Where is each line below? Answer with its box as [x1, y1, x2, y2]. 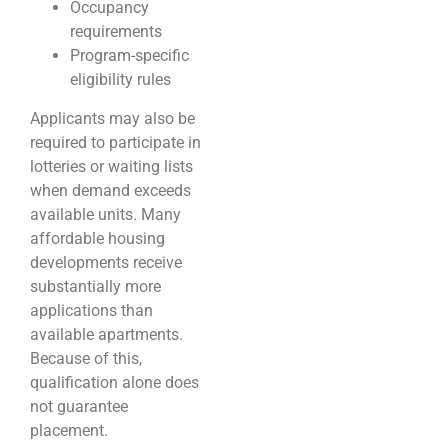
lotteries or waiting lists [30, 157, 193, 177]
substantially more [30, 277, 161, 297]
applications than [30, 301, 153, 321]
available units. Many [30, 205, 181, 225]
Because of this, [30, 349, 142, 369]
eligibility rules [70, 70, 171, 90]
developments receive [30, 253, 182, 273]
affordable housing [30, 229, 165, 249]
